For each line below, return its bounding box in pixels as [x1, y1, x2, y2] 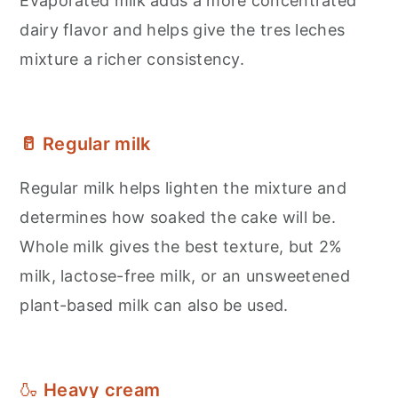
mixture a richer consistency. [20, 49, 245, 68]
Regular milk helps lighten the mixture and [20, 178, 346, 197]
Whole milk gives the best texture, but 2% [20, 236, 343, 256]
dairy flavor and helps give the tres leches [20, 20, 346, 39]
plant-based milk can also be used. [20, 295, 289, 314]
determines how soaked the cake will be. [20, 207, 337, 227]
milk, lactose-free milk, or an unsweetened [20, 266, 350, 285]
